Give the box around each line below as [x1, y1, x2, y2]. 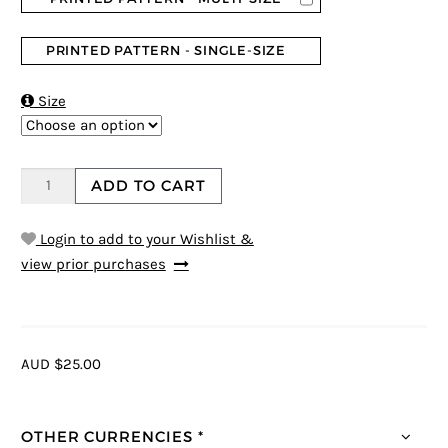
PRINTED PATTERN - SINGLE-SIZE [45, 42, 287, 58]
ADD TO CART [91, 176, 206, 196]
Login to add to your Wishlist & [35, 230, 254, 248]
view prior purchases [20, 255, 166, 273]
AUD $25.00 [20, 355, 101, 373]
